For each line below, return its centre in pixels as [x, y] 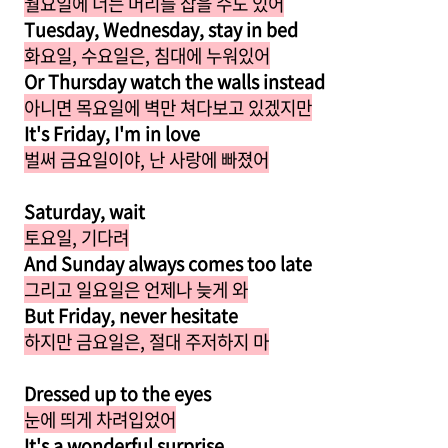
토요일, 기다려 [76, 237]
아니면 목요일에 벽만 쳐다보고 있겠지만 [168, 107]
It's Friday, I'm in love [112, 133]
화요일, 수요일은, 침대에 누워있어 [147, 55]
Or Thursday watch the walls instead [174, 81]
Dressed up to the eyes [117, 393]
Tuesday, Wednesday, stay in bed [161, 29]
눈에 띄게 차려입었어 [100, 419]
